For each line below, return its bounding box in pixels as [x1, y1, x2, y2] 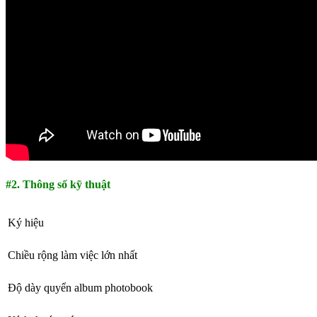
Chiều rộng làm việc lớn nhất [8, 249, 137, 262]
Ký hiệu [8, 217, 44, 229]
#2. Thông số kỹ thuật [6, 178, 110, 190]
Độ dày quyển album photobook [8, 282, 153, 294]
